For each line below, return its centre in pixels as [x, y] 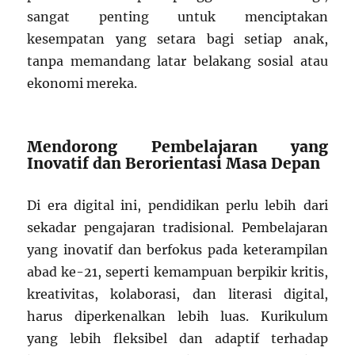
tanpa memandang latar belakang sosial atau [177, 61]
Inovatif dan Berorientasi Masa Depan [174, 163]
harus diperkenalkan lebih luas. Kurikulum [177, 316]
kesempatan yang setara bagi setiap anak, [177, 39]
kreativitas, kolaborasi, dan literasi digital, [177, 294]
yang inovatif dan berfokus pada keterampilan [177, 250]
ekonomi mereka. [82, 83]
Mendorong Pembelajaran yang [177, 147]
